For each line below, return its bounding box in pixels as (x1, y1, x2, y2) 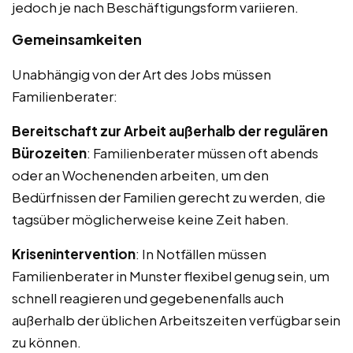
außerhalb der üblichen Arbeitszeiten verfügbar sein (12, 311, 340, 329)
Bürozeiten (12, 144, 87, 162)
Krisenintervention (12, 245, 136, 263)
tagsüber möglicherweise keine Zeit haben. (12, 210, 289, 229)
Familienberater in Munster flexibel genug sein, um (12, 267, 329, 285)
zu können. (12, 333, 81, 351)
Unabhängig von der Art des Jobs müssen (12, 65, 271, 84)
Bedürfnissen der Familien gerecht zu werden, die (12, 188, 325, 206)
